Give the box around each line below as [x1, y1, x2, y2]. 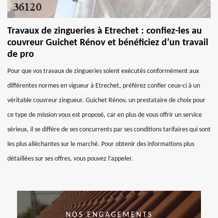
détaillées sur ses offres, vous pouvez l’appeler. [7, 155, 133, 163]
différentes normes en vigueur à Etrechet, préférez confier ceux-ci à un [7, 82, 200, 90]
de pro [7, 50, 34, 59]
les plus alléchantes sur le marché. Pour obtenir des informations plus [7, 141, 194, 148]
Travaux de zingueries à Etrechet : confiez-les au [7, 26, 202, 36]
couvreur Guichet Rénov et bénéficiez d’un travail [7, 38, 208, 48]
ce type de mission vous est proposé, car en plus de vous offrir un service [7, 111, 202, 119]
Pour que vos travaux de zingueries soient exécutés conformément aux [7, 68, 199, 75]
